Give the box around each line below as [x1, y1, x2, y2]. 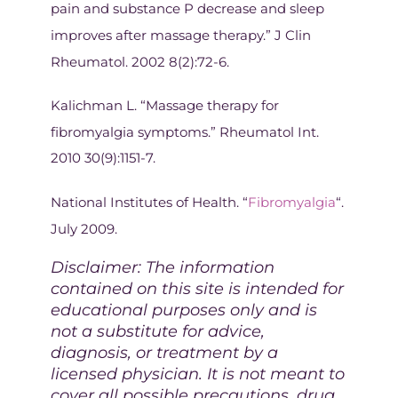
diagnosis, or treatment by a [50, 343, 278, 363]
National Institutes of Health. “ [50, 193, 248, 211]
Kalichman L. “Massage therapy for [50, 96, 279, 114]
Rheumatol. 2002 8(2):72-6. [50, 52, 229, 70]
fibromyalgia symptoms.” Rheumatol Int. [50, 123, 319, 140]
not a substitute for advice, [50, 322, 265, 342]
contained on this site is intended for [50, 279, 344, 299]
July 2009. [50, 219, 117, 237]
